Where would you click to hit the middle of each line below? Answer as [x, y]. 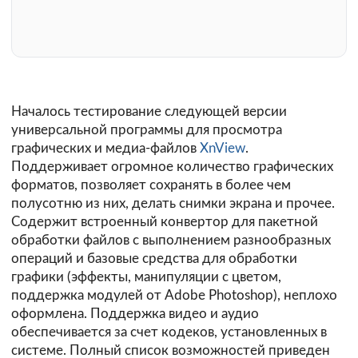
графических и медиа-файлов [105, 149]
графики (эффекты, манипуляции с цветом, [146, 277]
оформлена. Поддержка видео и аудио [135, 314]
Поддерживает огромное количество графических [172, 167]
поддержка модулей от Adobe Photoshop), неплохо [174, 296]
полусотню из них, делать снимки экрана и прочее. [173, 204]
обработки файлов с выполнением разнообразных [171, 241]
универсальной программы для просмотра [147, 130]
